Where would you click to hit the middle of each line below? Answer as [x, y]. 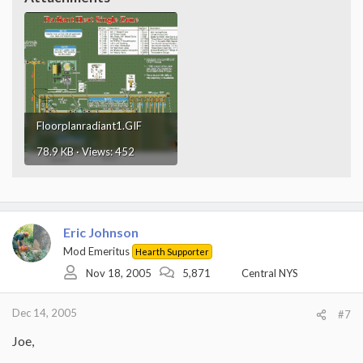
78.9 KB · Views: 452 [85, 152]
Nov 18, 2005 [119, 273]
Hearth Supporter [172, 252]
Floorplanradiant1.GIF [89, 126]
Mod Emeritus [96, 251]
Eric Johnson [101, 232]
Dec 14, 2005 [45, 313]
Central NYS [270, 273]
